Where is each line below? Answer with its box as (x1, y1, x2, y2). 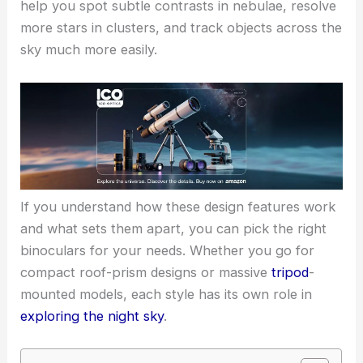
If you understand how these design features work (20, 199, 336, 216)
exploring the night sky (20, 308, 164, 325)
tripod (271, 264, 310, 281)
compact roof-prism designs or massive (20, 264, 272, 281)
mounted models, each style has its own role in (20, 286, 313, 303)
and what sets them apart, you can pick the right (20, 220, 327, 237)
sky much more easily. (20, 41, 158, 58)
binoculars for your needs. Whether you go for (20, 242, 315, 259)
